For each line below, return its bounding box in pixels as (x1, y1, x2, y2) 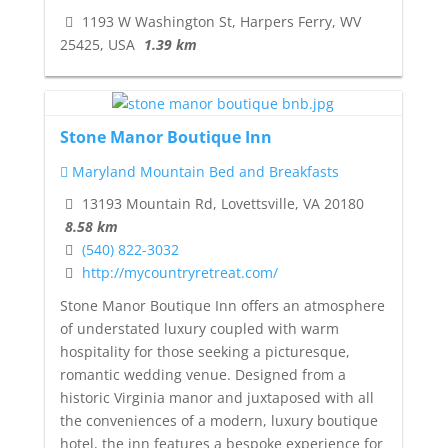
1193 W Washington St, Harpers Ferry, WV (77, 11, 361, 31)
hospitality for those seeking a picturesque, (59, 342, 350, 362)
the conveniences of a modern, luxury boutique (59, 411, 378, 431)
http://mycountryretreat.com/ (81, 263, 278, 283)
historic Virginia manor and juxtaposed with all (59, 388, 374, 408)
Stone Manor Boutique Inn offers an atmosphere (59, 296, 385, 316)
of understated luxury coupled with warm (59, 319, 339, 339)
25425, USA (59, 34, 135, 54)
